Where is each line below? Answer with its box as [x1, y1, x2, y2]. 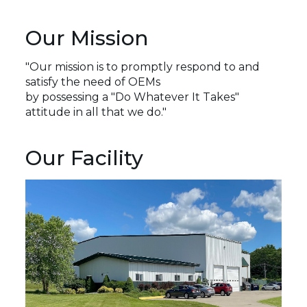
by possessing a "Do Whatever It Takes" [25, 90, 240, 103]
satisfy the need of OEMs [25, 75, 164, 88]
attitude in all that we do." [25, 105, 167, 119]
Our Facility [25, 145, 144, 171]
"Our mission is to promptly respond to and [25, 60, 260, 73]
